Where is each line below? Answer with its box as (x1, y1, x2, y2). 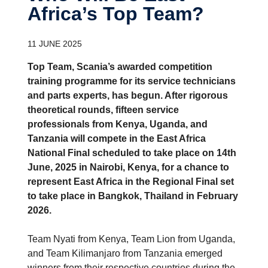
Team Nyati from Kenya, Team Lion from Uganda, (28, 234, 235, 245)
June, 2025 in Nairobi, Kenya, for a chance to (28, 162, 229, 173)
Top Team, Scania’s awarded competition (28, 62, 212, 72)
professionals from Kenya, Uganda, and (28, 119, 208, 130)
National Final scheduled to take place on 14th (28, 148, 236, 159)
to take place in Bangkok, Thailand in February (28, 191, 238, 202)
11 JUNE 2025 (28, 39, 82, 49)
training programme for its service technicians (28, 76, 236, 87)
